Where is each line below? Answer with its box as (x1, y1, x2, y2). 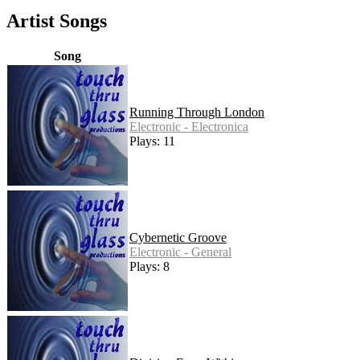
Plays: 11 (129, 134, 175, 149)
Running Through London (129, 105, 264, 120)
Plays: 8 (129, 260, 170, 274)
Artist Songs (6, 10, 107, 32)
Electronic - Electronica (129, 120, 248, 134)
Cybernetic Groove (129, 231, 227, 245)
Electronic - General (129, 245, 231, 260)
